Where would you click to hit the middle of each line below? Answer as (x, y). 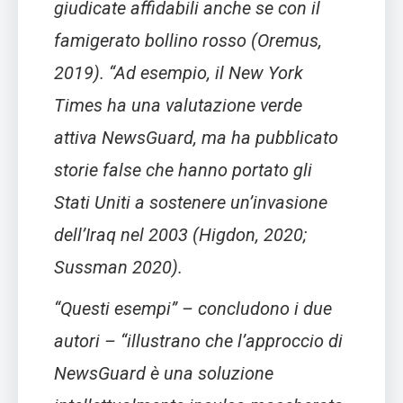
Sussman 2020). (118, 268)
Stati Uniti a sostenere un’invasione (191, 203)
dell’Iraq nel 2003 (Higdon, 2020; (180, 235)
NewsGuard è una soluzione (164, 374)
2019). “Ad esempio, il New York (179, 73)
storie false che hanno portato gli (183, 170)
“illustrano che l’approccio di (232, 341)
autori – (87, 341)
